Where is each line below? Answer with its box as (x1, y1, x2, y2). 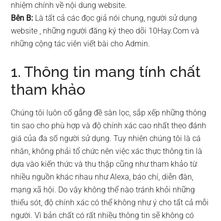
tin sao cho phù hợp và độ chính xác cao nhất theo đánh (11, 121, 207, 130)
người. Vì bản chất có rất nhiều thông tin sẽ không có (11, 211, 194, 220)
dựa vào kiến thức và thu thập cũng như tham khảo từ (11, 159, 197, 169)
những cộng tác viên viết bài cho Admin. (11, 39, 150, 48)
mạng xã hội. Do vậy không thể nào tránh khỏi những (11, 185, 195, 194)
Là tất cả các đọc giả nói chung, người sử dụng (33, 13, 197, 23)
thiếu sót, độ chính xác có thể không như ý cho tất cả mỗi (11, 198, 209, 207)
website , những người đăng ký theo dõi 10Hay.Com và (11, 26, 200, 36)
